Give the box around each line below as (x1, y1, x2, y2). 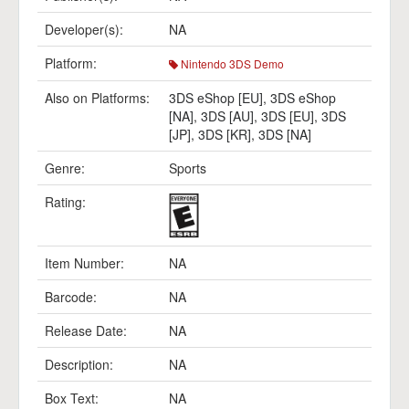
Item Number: (45, 254, 124, 272)
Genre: (45, 159, 85, 177)
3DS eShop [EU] (169, 89, 263, 107)
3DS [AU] (201, 107, 254, 125)
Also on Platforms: (45, 89, 150, 107)
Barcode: (45, 288, 97, 306)
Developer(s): (45, 20, 123, 38)
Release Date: (45, 321, 127, 340)
